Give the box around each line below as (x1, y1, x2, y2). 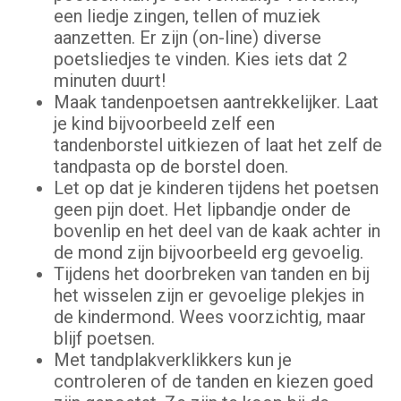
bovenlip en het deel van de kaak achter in (54, 220, 380, 243)
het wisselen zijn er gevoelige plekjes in (54, 285, 364, 307)
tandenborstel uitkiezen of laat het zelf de (54, 134, 382, 157)
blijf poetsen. (54, 328, 159, 350)
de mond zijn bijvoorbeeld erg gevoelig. (54, 242, 368, 264)
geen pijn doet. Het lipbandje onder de (54, 199, 351, 221)
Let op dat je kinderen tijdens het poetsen (54, 177, 379, 200)
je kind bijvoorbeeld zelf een (54, 113, 275, 135)
